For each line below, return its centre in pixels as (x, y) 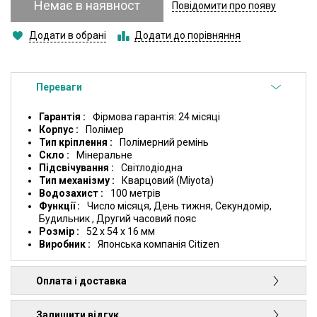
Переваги (59, 87)
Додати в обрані (68, 36)
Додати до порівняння (188, 36)
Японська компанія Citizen (158, 244)
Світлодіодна (152, 168)
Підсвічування (75, 168)
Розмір (58, 232)
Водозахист (70, 194)
